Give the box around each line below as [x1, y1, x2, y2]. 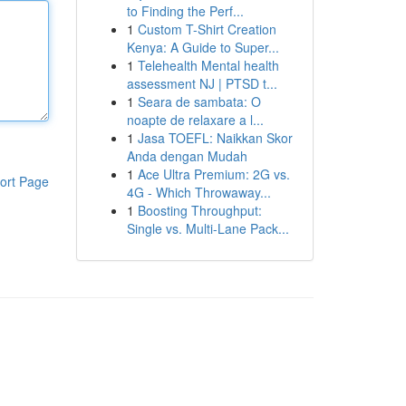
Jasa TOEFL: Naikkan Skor [137, 129, 293, 147]
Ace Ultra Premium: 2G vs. [137, 165, 290, 183]
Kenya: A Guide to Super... [126, 38, 279, 56]
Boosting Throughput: [137, 201, 262, 219]
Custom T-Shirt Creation [137, 20, 276, 38]
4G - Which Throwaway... [126, 183, 271, 201]
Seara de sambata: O [137, 92, 261, 111]
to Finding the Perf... [126, 2, 244, 20]
